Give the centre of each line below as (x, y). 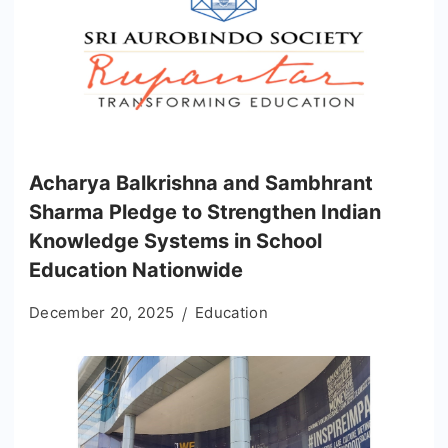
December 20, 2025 (102, 313)
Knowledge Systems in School (175, 241)
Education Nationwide (136, 270)
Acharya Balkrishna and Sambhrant (201, 183)
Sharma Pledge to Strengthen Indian (205, 212)
